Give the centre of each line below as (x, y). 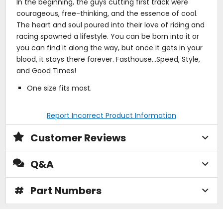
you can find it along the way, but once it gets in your (109, 48)
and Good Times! (46, 70)
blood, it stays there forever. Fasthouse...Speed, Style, (108, 59)
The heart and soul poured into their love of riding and (110, 25)
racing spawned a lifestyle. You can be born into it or (108, 36)
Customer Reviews (78, 138)
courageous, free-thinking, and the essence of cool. (107, 13)
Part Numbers (66, 190)
